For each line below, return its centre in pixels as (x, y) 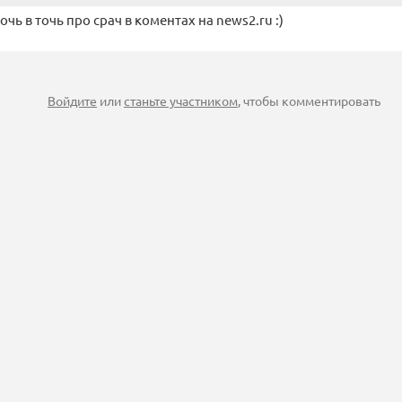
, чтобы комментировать (309, 101)
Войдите (72, 101)
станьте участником (181, 101)
